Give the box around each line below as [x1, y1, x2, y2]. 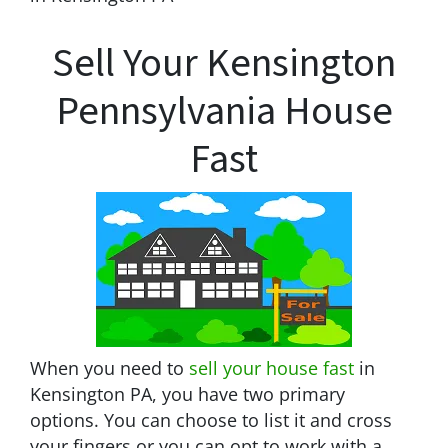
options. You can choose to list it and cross [30, 407, 392, 432]
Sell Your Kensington [52, 34, 396, 92]
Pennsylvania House [55, 82, 393, 140]
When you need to [30, 355, 189, 380]
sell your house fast [189, 355, 354, 380]
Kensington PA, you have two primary [30, 381, 345, 406]
